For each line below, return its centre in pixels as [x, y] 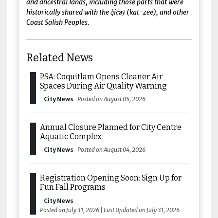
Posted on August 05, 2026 [111, 99]
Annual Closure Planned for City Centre [111, 127]
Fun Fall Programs [73, 187]
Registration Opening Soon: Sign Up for [111, 178]
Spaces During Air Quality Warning [104, 86]
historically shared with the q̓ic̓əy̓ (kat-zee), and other [108, 12]
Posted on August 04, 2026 [111, 150]
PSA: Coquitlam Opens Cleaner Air [101, 76]
